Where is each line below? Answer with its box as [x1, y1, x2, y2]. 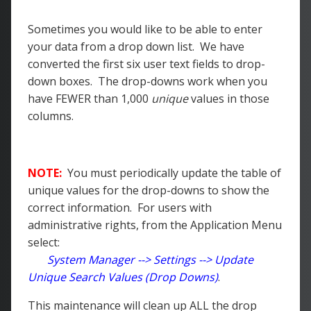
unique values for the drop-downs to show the [28, 183, 269, 198]
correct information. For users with [28, 200, 212, 215]
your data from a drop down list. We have [28, 39, 244, 54]
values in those [191, 91, 269, 106]
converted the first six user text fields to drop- [28, 56, 265, 72]
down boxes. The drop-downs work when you [28, 74, 267, 89]
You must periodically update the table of [62, 165, 281, 180]
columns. [28, 108, 76, 124]
